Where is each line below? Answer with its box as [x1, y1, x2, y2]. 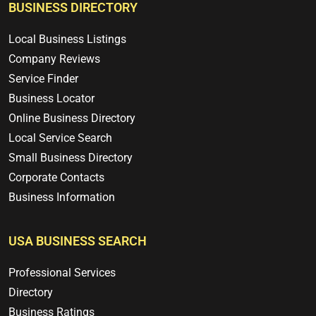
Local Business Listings [8, 32, 126, 47]
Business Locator [8, 92, 95, 106]
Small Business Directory [8, 151, 133, 165]
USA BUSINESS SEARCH [8, 233, 147, 249]
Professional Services [8, 266, 116, 280]
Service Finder [8, 72, 78, 86]
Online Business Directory [8, 111, 135, 126]
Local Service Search [8, 131, 112, 145]
